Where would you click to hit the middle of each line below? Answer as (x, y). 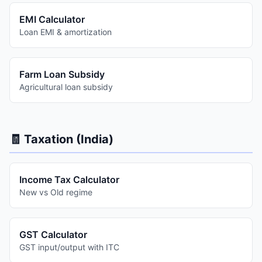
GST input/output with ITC (69, 247)
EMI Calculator (52, 19)
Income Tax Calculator (69, 180)
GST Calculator (53, 235)
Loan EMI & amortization (65, 32)
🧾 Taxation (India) (61, 139)
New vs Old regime (56, 192)
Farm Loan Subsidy (62, 74)
